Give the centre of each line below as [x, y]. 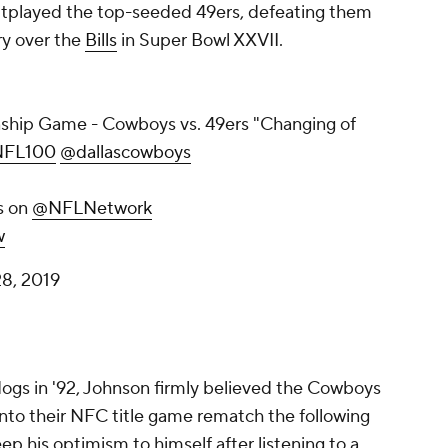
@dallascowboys [125, 153]
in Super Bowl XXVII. [200, 41]
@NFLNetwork [92, 209]
